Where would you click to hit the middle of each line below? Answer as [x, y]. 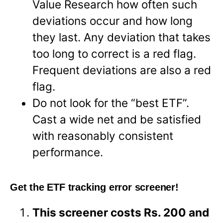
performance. [68, 152]
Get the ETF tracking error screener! [94, 187]
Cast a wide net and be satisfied [117, 119]
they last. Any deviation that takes [122, 37]
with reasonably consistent [103, 135]
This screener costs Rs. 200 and [121, 212]
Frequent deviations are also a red [122, 70]
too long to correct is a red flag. [114, 53]
